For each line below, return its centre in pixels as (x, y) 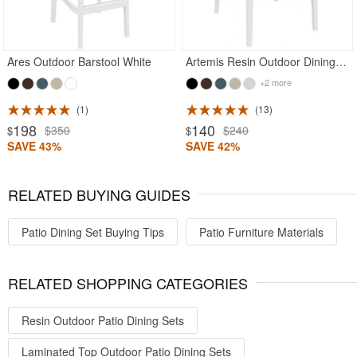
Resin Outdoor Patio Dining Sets (103, 320)
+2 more (275, 82)
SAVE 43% (35, 146)
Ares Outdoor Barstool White (80, 62)
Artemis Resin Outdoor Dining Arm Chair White (341, 62)
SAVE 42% (213, 146)
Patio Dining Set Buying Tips (93, 231)
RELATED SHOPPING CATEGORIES (128, 282)
